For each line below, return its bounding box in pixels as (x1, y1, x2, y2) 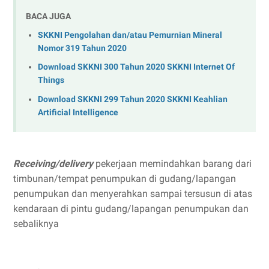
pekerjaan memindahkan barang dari (93, 157, 252, 169)
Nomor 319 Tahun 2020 (38, 43, 127, 53)
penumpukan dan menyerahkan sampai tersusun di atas (13, 187, 252, 199)
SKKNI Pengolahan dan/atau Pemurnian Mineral (38, 29, 222, 40)
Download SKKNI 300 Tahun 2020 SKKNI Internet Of (38, 62, 235, 73)
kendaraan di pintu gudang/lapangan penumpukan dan (13, 202, 249, 214)
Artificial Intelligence (38, 107, 118, 118)
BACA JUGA (26, 11, 71, 21)
